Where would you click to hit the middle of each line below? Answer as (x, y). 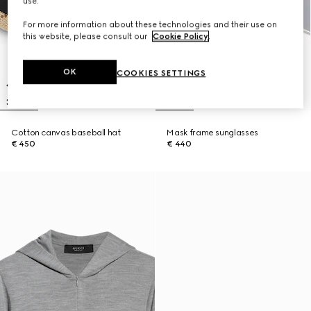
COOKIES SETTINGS (161, 73)
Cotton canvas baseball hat (66, 133)
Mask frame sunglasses (212, 133)
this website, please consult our (86, 36)
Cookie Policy (181, 36)
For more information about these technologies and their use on (150, 25)
